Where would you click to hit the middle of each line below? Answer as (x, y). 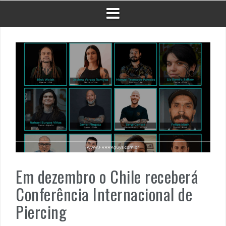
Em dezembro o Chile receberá (107, 176)
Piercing (41, 211)
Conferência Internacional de (104, 194)
